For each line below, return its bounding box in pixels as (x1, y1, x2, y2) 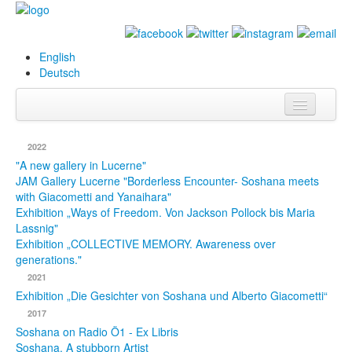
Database (107, 222, 157, 238)
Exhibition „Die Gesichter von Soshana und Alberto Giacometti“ (16, 288, 328, 304)
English (39, 49, 75, 65)
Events (93, 304, 130, 321)
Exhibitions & (203, 255, 275, 272)
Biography (112, 156, 168, 172)
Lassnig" (16, 220, 58, 236)
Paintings (108, 189, 159, 205)
